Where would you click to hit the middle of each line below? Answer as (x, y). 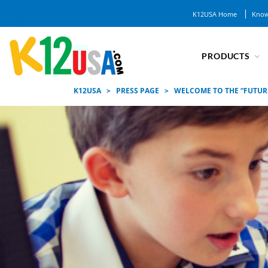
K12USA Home (215, 14)
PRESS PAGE (138, 91)
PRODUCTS (226, 56)
